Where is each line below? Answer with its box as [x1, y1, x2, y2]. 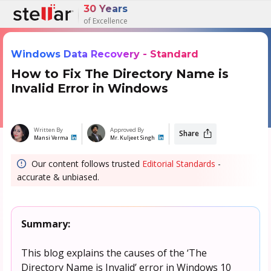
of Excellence [83, 15, 128, 26]
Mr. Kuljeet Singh [110, 134, 155, 142]
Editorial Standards [142, 157, 215, 169]
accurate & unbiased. [16, 171, 99, 183]
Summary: [21, 217, 70, 230]
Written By [33, 125, 63, 134]
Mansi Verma [33, 134, 68, 142]
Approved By [110, 125, 145, 134]
